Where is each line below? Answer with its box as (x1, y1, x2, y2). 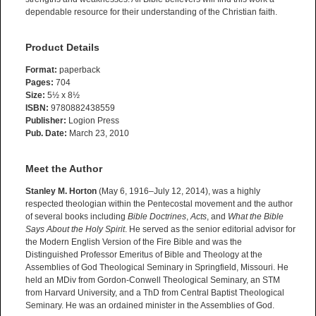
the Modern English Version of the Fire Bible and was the (25, 237, 242, 248)
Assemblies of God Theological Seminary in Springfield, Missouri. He (25, 262, 288, 273)
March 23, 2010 (67, 128, 129, 139)
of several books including (25, 212, 128, 222)
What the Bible (228, 212, 284, 222)
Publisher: (25, 116, 66, 126)
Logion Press (66, 116, 119, 126)
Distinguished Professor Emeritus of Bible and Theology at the (25, 250, 262, 260)
